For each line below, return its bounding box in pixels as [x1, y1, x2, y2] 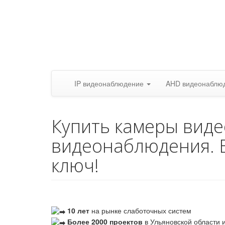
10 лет [67, 205, 91, 215]
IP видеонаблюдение [74, 78, 146, 88]
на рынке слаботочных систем [91, 205, 193, 215]
